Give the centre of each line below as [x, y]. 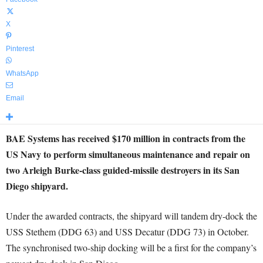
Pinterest [20, 49]
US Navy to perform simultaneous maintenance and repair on [128, 154]
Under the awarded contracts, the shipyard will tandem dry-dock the [131, 216]
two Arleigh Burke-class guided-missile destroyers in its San [123, 170]
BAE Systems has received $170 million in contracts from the [126, 138]
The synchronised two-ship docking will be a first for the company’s [131, 247]
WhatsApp [22, 73]
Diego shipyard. [37, 186]
